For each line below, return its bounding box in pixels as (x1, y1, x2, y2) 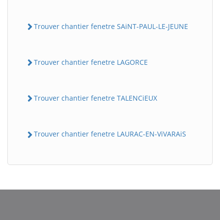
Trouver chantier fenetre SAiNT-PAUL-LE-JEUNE (34, 21, 188, 31)
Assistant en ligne (39, 122, 85, 131)
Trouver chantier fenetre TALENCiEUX (34, 93, 157, 103)
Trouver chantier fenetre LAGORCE (34, 57, 148, 67)
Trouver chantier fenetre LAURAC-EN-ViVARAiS (34, 129, 186, 139)
